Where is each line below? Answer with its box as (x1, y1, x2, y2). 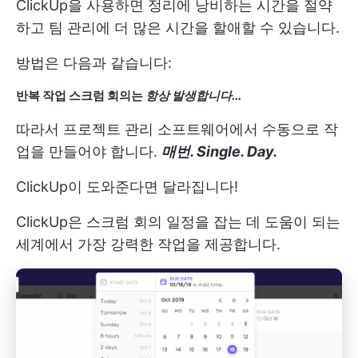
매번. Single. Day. (161, 143, 277, 161)
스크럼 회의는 (66, 89, 145, 104)
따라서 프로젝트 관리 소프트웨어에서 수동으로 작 (16, 121, 338, 138)
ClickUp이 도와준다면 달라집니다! (16, 178, 238, 196)
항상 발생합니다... (145, 89, 241, 104)
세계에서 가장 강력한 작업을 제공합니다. (16, 236, 280, 253)
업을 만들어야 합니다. (16, 143, 161, 161)
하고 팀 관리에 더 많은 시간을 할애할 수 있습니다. (16, 19, 340, 37)
